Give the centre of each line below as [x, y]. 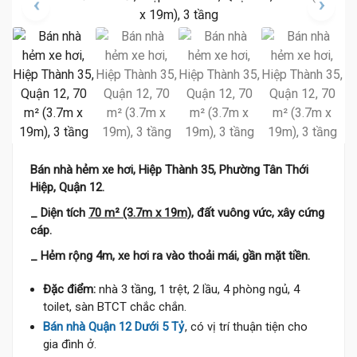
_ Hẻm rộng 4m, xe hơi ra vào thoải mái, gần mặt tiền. [170, 256]
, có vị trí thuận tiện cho [246, 327]
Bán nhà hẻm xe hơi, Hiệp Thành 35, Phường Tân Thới [169, 170]
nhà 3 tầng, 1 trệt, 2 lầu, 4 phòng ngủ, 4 [198, 289]
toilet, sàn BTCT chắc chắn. [115, 307]
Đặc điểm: [69, 289]
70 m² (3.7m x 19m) [140, 213]
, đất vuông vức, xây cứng [258, 213]
